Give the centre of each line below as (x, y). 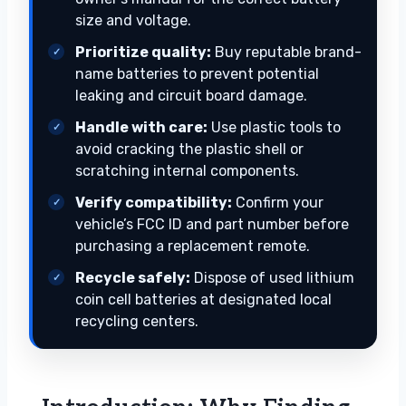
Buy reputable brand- (286, 53)
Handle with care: (141, 128)
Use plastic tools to (274, 128)
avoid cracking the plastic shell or (189, 150)
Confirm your (278, 203)
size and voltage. (133, 21)
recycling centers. (137, 322)
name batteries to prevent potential (197, 74)
